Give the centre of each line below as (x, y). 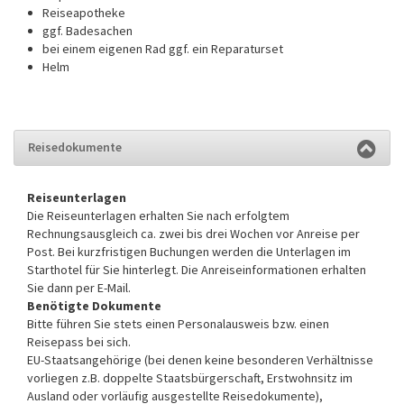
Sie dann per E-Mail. (79, 287)
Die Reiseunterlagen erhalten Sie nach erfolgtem (158, 215)
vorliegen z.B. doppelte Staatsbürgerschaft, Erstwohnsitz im (190, 377)
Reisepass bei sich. (80, 341)
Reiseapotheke (84, 12)
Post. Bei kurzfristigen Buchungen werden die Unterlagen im (189, 251)
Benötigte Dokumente (94, 305)
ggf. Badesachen (87, 30)
